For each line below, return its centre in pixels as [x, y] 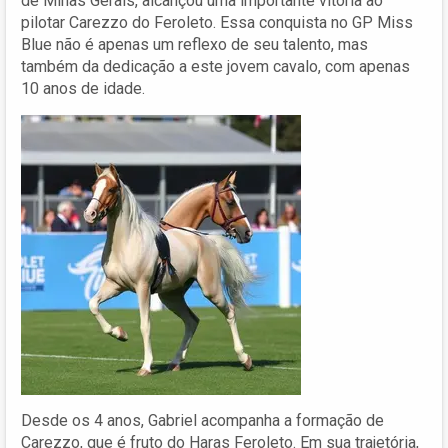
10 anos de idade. [83, 88]
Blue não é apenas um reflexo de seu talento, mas [194, 44]
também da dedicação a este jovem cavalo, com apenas [215, 66]
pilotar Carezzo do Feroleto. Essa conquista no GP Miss [217, 22]
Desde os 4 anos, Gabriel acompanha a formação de [202, 420]
